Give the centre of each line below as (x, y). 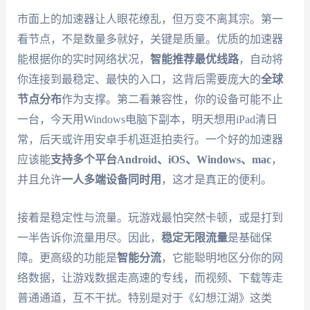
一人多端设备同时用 (111, 180)
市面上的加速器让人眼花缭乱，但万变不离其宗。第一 (150, 19)
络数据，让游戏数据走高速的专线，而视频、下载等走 (150, 277)
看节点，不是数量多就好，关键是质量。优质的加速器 (150, 39)
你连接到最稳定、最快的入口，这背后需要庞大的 (139, 80)
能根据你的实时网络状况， (83, 60)
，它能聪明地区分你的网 (222, 257)
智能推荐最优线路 (194, 60)
